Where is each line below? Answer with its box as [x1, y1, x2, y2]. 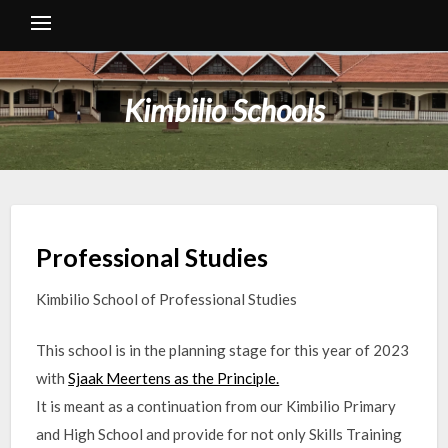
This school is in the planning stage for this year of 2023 [36, 340, 410, 359]
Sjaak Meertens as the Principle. [68, 368, 280, 387]
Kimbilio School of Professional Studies [36, 290, 298, 308]
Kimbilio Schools [123, 92, 325, 128]
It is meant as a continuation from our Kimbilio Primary [36, 396, 397, 415]
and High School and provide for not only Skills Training [36, 424, 403, 443]
